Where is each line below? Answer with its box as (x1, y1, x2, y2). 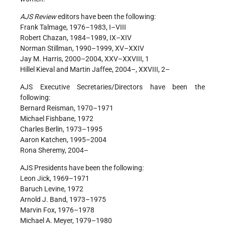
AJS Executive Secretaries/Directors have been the (20, 83, 205, 91)
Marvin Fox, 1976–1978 (20, 206, 94, 214)
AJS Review (20, 13, 56, 21)
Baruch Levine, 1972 (20, 185, 83, 193)
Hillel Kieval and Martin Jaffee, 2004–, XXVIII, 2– (20, 65, 170, 74)
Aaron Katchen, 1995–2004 (20, 136, 106, 144)
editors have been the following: (56, 13, 156, 21)
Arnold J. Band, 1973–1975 (20, 195, 106, 204)
